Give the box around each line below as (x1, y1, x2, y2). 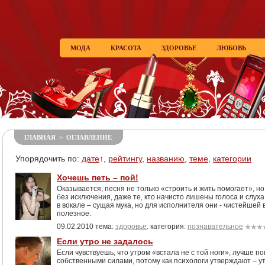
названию (147, 154, 185, 163)
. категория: (147, 222, 188, 231)
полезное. (57, 209, 91, 218)
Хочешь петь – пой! (57, 173, 138, 182)
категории (213, 154, 251, 163)
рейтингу (108, 154, 142, 163)
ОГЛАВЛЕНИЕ (66, 134, 112, 141)
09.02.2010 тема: (57, 222, 115, 231)
